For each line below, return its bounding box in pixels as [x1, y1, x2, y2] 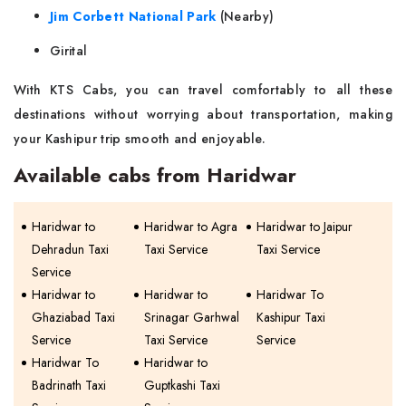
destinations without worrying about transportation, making [14, 105, 392, 123]
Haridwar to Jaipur [256, 217, 353, 236]
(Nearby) [216, 7, 275, 25]
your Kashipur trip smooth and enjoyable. [14, 130, 266, 148]
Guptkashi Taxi [144, 376, 221, 394]
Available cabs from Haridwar [14, 160, 296, 189]
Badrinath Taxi [32, 376, 106, 394]
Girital [50, 42, 88, 60]
